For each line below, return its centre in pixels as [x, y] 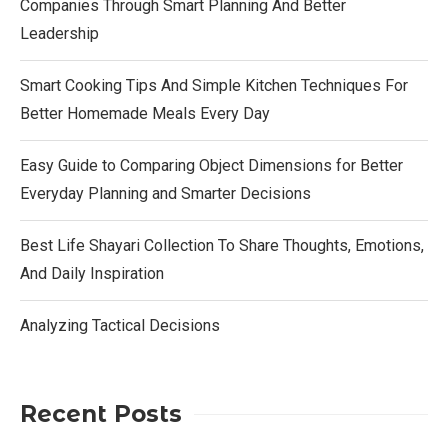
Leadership [59, 33]
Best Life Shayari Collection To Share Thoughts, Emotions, [222, 245]
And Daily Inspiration [92, 273]
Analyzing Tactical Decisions [120, 325]
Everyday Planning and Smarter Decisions [165, 193]
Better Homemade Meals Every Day [145, 113]
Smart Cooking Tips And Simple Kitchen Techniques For [214, 85]
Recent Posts [101, 413]
